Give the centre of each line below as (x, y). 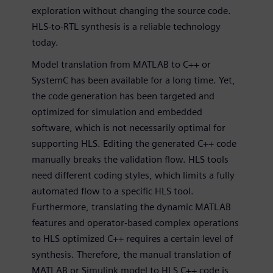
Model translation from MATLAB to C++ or (121, 64)
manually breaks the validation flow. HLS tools (130, 159)
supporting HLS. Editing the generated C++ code (134, 143)
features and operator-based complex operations (135, 222)
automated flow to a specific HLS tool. (113, 191)
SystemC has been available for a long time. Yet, (133, 80)
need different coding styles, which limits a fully (133, 175)
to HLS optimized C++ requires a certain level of (132, 238)
